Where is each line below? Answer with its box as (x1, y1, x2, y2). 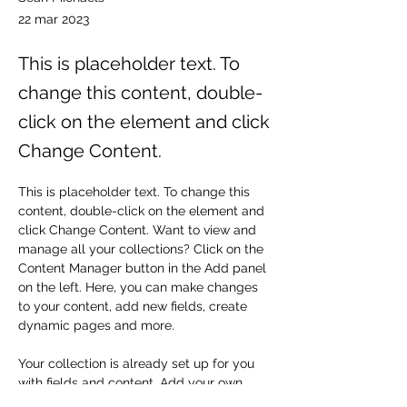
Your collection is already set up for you (18, 356, 258, 371)
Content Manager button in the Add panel (18, 261, 270, 275)
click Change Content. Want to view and (18, 223, 260, 237)
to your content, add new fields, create (18, 299, 251, 313)
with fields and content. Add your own (18, 375, 246, 390)
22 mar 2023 (18, 12, 89, 26)
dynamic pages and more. (18, 318, 174, 333)
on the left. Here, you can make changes (18, 280, 262, 294)
